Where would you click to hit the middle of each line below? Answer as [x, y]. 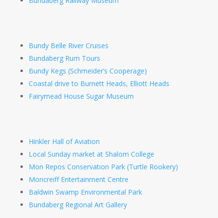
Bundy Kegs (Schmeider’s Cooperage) [88, 71]
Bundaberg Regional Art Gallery [78, 205]
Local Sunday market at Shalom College [91, 154]
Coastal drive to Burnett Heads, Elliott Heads [99, 84]
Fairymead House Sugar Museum [81, 96]
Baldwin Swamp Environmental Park [85, 192]
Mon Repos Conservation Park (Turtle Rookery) [103, 167]
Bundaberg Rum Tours [64, 58]
